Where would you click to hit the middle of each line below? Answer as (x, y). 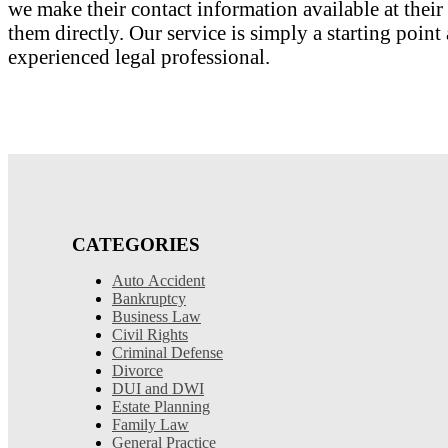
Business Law (156, 316)
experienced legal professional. (139, 56)
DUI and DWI (158, 388)
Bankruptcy (149, 298)
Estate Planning (161, 406)
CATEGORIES (136, 244)
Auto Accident (158, 280)
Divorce (137, 370)
